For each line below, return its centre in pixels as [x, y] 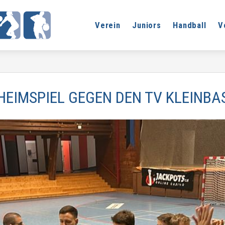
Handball [190, 25]
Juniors [147, 25]
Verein [108, 25]
